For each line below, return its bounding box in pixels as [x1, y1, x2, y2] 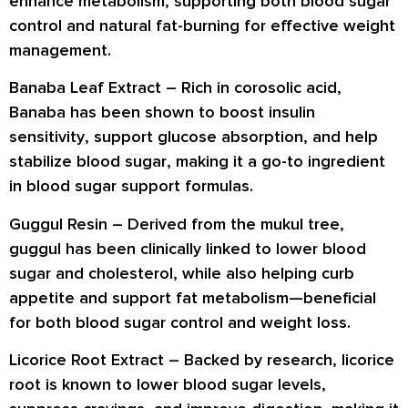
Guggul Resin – [9, 213, 127, 234]
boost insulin [219, 102, 315, 123]
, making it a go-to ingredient [167, 151, 385, 172]
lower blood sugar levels [137, 374, 321, 395]
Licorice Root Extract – [9, 350, 184, 371]
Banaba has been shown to [9, 102, 219, 123]
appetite [9, 287, 75, 308]
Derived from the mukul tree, [127, 213, 344, 234]
